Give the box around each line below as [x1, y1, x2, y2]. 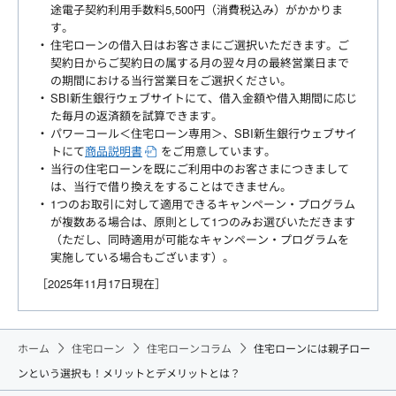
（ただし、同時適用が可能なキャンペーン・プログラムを [50, 231, 349, 248]
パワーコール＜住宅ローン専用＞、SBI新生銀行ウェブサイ [50, 125, 357, 142]
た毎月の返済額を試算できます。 [50, 107, 223, 125]
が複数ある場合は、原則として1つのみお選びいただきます [50, 213, 355, 231]
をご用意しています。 [160, 142, 276, 160]
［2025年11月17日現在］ [36, 275, 166, 293]
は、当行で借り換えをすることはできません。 [50, 178, 292, 195]
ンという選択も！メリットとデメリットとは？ [18, 365, 240, 381]
